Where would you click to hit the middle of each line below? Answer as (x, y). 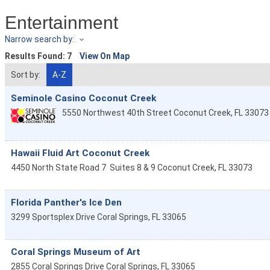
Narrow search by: (39, 39)
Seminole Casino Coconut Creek (83, 99)
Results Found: (36, 56)
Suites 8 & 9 (133, 167)
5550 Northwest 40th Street (117, 113)
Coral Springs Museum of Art (76, 252)
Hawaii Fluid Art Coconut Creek (80, 153)
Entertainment (61, 23)
